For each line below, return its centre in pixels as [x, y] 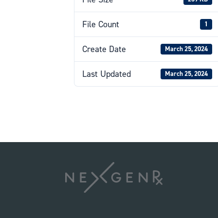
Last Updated [107, 74]
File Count [101, 24]
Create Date [104, 49]
